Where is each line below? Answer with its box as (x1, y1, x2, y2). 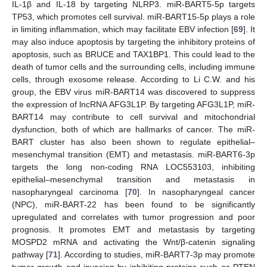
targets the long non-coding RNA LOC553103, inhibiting (12, 162, 255, 172)
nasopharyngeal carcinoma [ (12, 187, 128, 197)
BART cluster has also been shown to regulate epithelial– (12, 136, 255, 147)
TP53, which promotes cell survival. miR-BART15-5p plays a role (12, 11, 255, 21)
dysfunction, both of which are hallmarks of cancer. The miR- (12, 124, 255, 134)
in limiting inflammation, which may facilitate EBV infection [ (12, 24, 234, 34)
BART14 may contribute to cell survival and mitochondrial (12, 111, 255, 122)
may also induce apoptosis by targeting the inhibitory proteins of (12, 36, 255, 46)
